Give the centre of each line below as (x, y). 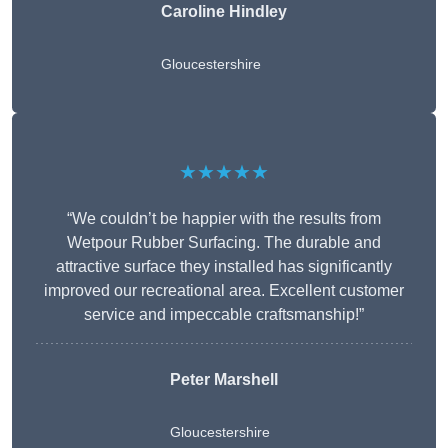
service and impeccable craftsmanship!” (224, 315)
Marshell (244, 380)
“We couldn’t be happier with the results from (224, 219)
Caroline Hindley (224, 12)
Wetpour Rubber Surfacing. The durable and (224, 243)
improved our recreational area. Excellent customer (224, 291)
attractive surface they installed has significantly (224, 267)
